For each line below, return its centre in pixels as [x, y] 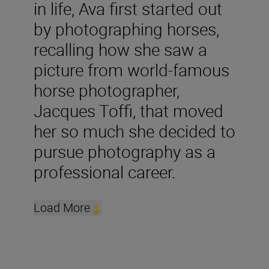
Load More [62, 207]
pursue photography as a [125, 151]
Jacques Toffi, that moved [128, 110]
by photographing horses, [126, 29]
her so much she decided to [134, 131]
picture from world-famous [131, 70]
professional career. [105, 172]
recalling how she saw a [120, 49]
